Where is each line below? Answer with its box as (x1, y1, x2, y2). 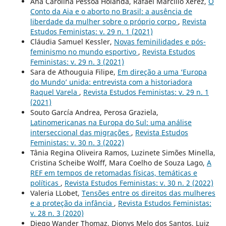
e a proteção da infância (30, 198, 114, 208)
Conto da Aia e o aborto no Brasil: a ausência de (30, 6, 192, 16)
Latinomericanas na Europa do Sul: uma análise (30, 117, 192, 127)
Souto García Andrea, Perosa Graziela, (30, 107, 158, 117)
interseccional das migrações (30, 127, 131, 137)
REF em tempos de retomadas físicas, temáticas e (30, 167, 197, 178)
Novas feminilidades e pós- (114, 36, 206, 46)
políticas (30, 178, 61, 188)
